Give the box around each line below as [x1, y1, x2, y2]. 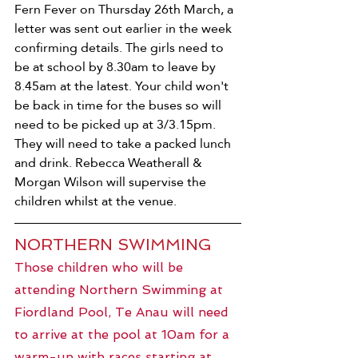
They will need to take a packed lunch [14, 130, 234, 156]
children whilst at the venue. [14, 188, 177, 213]
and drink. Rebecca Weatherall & [14, 149, 205, 175]
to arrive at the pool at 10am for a [14, 326, 233, 342]
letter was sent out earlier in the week [14, 15, 235, 41]
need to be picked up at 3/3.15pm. [14, 111, 219, 137]
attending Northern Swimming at [14, 281, 227, 297]
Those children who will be [14, 259, 187, 275]
